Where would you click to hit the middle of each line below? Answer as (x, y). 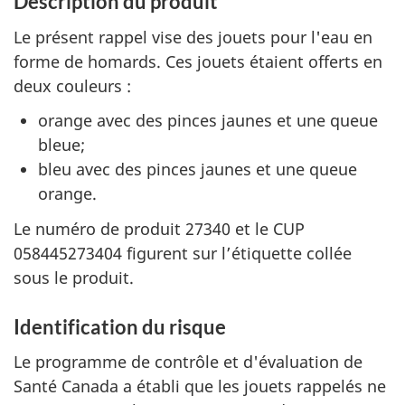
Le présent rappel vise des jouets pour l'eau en (193, 37)
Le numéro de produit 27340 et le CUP (159, 228)
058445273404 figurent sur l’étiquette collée (183, 253)
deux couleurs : (72, 85)
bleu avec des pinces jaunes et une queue (198, 169)
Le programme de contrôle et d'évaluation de (188, 362)
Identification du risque (120, 326)
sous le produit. (74, 277)
